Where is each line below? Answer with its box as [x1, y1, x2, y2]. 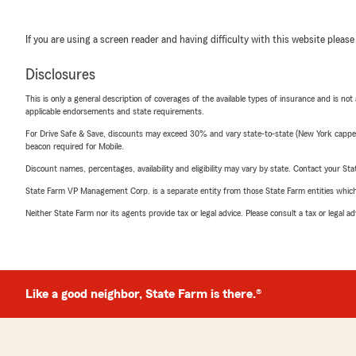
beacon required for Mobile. [25, 141, 124, 151]
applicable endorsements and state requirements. [25, 106, 204, 116]
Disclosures [25, 67, 95, 83]
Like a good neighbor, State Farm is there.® [25, 288, 261, 300]
